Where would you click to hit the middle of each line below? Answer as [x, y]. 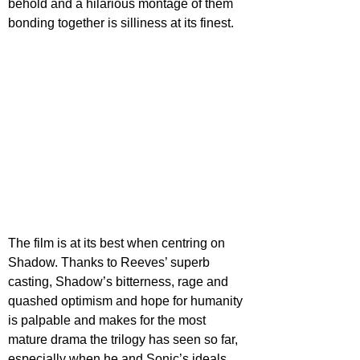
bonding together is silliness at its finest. [121, 22]
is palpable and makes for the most [108, 320]
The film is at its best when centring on [118, 243]
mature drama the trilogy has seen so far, [125, 339]
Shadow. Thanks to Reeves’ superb [110, 262]
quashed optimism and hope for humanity [127, 301]
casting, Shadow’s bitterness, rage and [120, 281]
